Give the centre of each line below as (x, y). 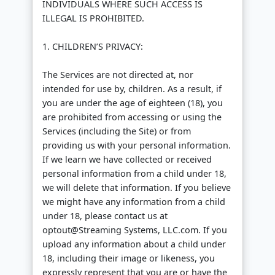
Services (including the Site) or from (117, 131)
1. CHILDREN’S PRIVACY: (93, 47)
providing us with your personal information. (137, 145)
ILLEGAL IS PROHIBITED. (93, 18)
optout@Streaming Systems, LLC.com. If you (135, 230)
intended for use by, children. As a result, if (132, 89)
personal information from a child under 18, (134, 174)
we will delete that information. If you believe (137, 188)
